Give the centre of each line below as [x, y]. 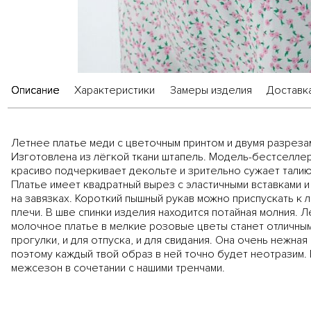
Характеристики [115, 91]
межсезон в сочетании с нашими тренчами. [118, 268]
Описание [35, 91]
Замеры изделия [211, 91]
